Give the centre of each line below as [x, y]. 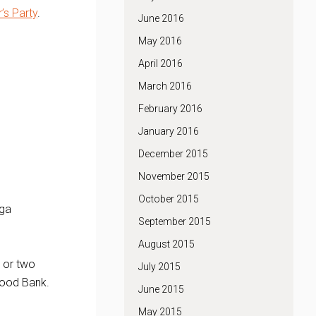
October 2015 [169, 199]
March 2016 [165, 86]
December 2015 [173, 154]
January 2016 [169, 131]
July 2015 [159, 267]
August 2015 [166, 244]
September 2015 [175, 221]
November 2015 [174, 176]
